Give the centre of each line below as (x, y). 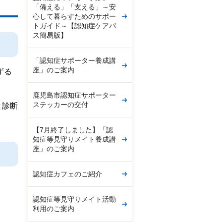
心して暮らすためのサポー (74, 16)
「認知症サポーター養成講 (74, 60)
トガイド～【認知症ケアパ (74, 26)
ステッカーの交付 (60, 105)
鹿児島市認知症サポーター (74, 95)
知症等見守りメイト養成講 (74, 139)
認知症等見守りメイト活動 (74, 199)
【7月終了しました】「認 (73, 130)
